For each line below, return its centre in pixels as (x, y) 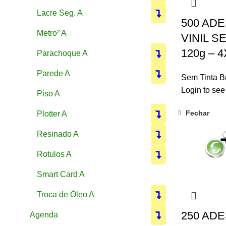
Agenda (44, 214)
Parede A (53, 73)
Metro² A (52, 33)
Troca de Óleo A (66, 194)
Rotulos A (54, 154)
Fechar (197, 113)
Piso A (48, 93)
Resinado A (58, 134)
